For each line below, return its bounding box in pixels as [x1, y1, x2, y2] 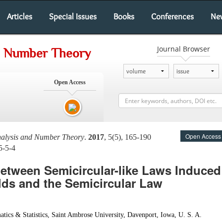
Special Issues [49, 11, 97, 21]
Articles [7, 11, 32, 21]
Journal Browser [157, 44, 210, 54]
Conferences [151, 11, 194, 21]
